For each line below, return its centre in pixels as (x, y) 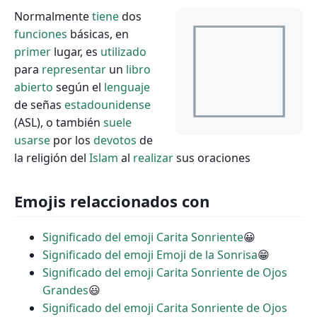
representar (74, 70)
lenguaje (127, 87)
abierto (34, 87)
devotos (115, 140)
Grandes (65, 290)
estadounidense (108, 105)
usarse (32, 140)
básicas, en (98, 34)
